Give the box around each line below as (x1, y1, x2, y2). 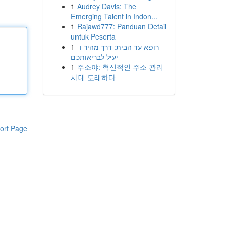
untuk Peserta (70, 31, 116, 42)
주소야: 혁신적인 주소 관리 (77, 62, 163, 72)
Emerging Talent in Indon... (70, 11, 158, 21)
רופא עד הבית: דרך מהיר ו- (77, 42, 159, 52)
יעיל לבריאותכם (70, 52, 118, 62)
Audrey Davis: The (77, 1, 136, 11)
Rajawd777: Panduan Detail (77, 21, 166, 31)
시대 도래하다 (70, 72, 116, 82)
